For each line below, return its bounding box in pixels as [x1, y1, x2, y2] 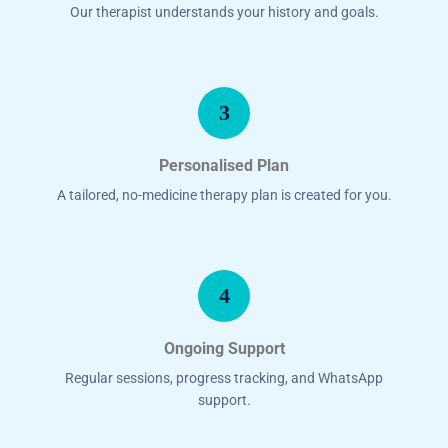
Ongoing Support [163, 338, 285, 358]
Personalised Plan [159, 155, 289, 175]
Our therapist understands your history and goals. [69, 3, 379, 20]
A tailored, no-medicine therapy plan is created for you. [56, 186, 392, 203]
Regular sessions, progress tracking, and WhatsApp [65, 369, 383, 386]
